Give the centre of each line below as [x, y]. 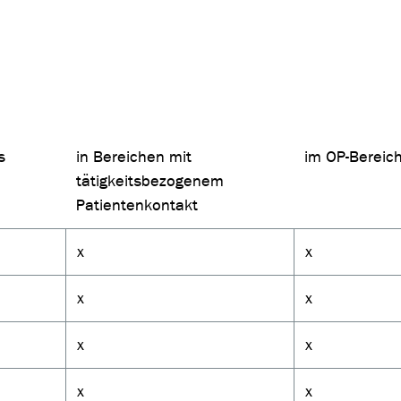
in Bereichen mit [134, 158]
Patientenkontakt [137, 206]
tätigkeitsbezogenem [150, 182]
